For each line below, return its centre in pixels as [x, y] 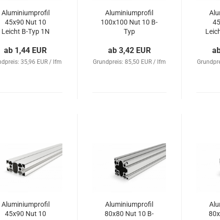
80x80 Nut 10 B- [129, 214]
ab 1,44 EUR [26, 50]
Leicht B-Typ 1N [25, 31]
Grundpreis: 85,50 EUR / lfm [130, 62]
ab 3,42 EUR [130, 50]
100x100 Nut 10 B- [129, 22]
